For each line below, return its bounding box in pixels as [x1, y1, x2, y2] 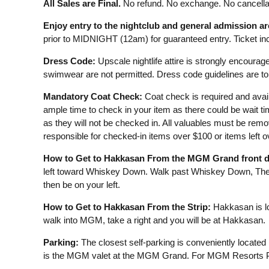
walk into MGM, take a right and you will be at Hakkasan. [43, 215, 265, 225]
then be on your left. [43, 180, 120, 190]
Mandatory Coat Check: [43, 91, 142, 101]
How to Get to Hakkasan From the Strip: [43, 202, 211, 212]
